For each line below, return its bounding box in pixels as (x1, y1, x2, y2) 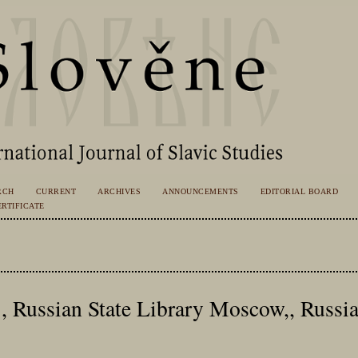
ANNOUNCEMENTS (162, 187, 239, 197)
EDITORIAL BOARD (260, 187, 339, 197)
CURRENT (35, 187, 77, 197)
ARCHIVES (97, 187, 141, 197)
